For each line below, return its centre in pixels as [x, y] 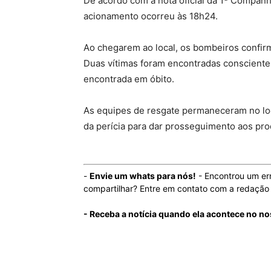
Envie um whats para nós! [143, 175]
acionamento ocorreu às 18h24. [151, 16]
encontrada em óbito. [129, 79]
